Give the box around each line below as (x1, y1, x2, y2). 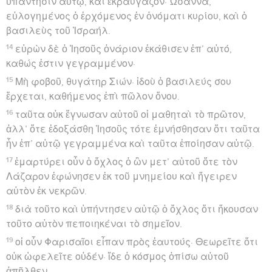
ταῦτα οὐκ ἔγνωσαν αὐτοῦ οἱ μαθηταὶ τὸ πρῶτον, (15, 109, 246, 120)
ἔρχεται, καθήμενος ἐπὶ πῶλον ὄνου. (6, 91, 180, 101)
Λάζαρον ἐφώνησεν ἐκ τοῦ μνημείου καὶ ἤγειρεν (6, 171, 237, 182)
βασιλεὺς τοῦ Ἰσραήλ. (6, 25, 110, 36)
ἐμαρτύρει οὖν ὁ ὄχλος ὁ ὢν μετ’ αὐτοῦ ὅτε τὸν (15, 157, 238, 167)
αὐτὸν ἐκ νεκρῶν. (6, 186, 87, 196)
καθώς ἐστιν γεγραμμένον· (6, 58, 135, 69)
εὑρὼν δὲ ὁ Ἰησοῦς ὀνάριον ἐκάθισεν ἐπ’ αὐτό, (15, 44, 233, 54)
